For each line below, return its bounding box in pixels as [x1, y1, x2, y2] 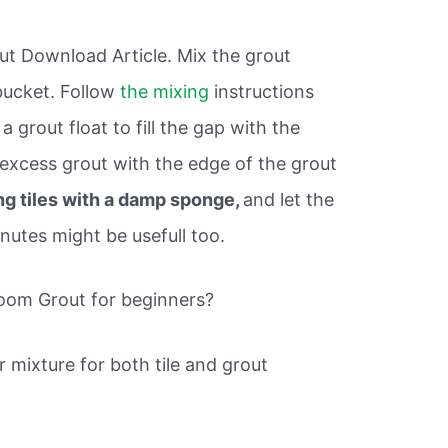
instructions [209, 80, 315, 102]
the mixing [120, 80, 210, 102]
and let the [243, 188, 335, 210]
